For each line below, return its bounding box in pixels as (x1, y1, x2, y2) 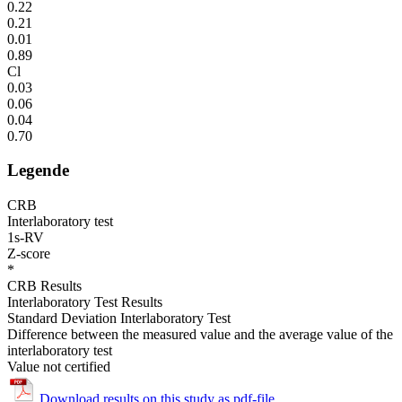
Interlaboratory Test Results (7, 294, 162, 310)
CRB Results (7, 278, 82, 294)
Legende (7, 161, 69, 180)
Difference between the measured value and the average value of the (7, 327, 393, 343)
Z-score (7, 246, 50, 262)
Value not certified (7, 359, 110, 375)
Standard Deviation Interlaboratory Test (7, 310, 231, 327)
